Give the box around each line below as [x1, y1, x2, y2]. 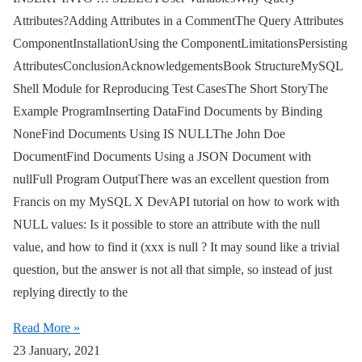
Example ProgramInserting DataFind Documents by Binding [13, 104, 322, 119]
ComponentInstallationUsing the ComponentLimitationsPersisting [13, 36, 347, 51]
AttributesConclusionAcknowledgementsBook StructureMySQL [13, 59, 343, 74]
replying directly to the [13, 285, 128, 300]
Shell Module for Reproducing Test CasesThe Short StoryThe [13, 82, 328, 96]
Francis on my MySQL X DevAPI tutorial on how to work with [13, 195, 339, 209]
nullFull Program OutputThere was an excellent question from [13, 172, 329, 187]
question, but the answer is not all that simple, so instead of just [13, 263, 332, 277]
